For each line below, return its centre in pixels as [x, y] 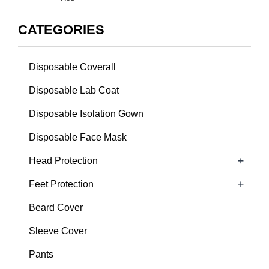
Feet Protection [61, 184]
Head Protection [63, 161]
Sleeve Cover [58, 231]
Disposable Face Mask [78, 138]
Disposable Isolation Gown [86, 114]
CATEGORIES [61, 30]
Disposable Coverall [72, 67]
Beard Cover [56, 208]
